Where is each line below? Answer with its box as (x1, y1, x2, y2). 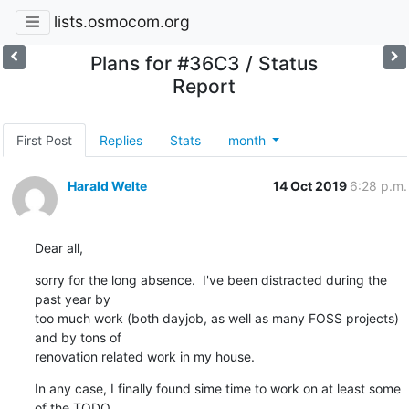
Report (173, 74, 236, 98)
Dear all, (34, 239, 83, 256)
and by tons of (34, 329, 121, 345)
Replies (99, 131, 142, 148)
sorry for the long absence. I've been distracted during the (34, 271, 387, 288)
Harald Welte (67, 177, 147, 194)
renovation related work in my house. (34, 348, 255, 364)
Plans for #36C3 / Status (90, 51, 319, 75)
